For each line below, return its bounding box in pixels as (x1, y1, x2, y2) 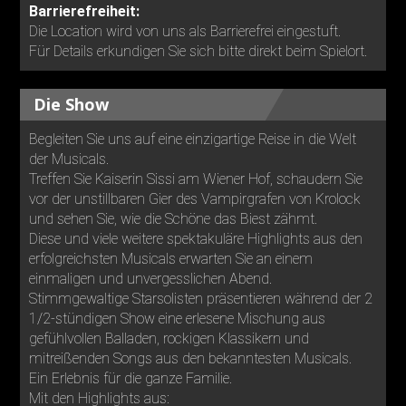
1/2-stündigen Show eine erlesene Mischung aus (29, 310, 326, 328)
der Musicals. (29, 150, 110, 169)
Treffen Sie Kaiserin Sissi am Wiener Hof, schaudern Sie (29, 170, 363, 188)
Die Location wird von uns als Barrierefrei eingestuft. (29, 23, 342, 41)
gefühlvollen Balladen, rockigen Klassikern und (29, 330, 310, 348)
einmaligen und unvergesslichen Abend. (29, 270, 273, 288)
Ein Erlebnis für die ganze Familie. (29, 370, 233, 388)
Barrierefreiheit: (29, 3, 140, 21)
